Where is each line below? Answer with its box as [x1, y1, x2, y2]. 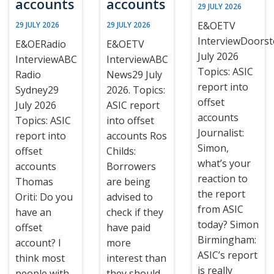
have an [15, 206, 51, 219]
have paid [106, 221, 150, 234]
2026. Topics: [106, 83, 165, 97]
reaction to [198, 172, 248, 185]
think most [15, 251, 65, 265]
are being [106, 175, 150, 188]
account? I [15, 236, 61, 250]
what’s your [198, 157, 251, 170]
